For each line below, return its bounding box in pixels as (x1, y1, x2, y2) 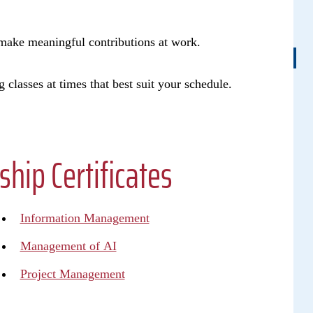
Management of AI (20, 239, 117, 253)
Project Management (20, 267, 125, 281)
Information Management (20, 211, 150, 225)
